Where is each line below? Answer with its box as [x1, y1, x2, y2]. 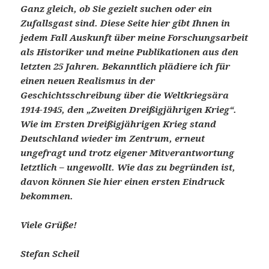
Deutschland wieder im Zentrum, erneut [20, 132, 205, 145]
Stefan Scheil [20, 247, 80, 260]
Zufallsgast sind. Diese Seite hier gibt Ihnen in [20, 17, 231, 29]
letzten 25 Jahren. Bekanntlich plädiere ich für [20, 60, 231, 73]
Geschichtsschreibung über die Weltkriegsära [20, 89, 229, 101]
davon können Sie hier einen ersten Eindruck [20, 175, 225, 188]
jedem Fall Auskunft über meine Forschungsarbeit [20, 31, 249, 44]
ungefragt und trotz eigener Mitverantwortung [20, 147, 235, 159]
